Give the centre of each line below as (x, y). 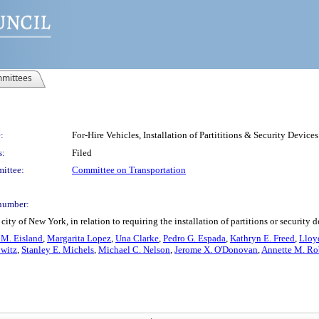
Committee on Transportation (129, 170)
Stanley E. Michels (58, 250)
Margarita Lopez (79, 238)
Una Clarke (137, 238)
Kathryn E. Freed (262, 238)
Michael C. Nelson (134, 250)
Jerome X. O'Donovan (216, 250)
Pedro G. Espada (194, 238)
